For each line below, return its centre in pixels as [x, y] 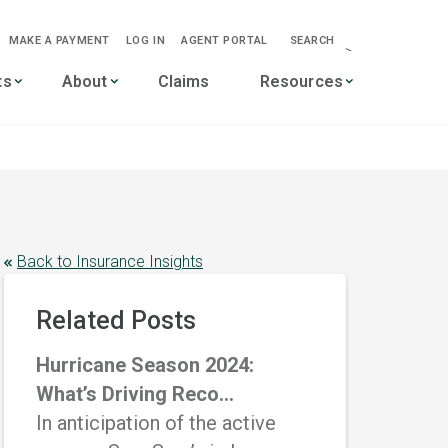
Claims [183, 81]
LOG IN [145, 40]
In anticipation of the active [156, 423]
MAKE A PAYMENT [59, 40]
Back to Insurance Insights [110, 261]
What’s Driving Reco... [135, 394]
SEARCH [312, 40]
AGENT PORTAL [224, 40]
